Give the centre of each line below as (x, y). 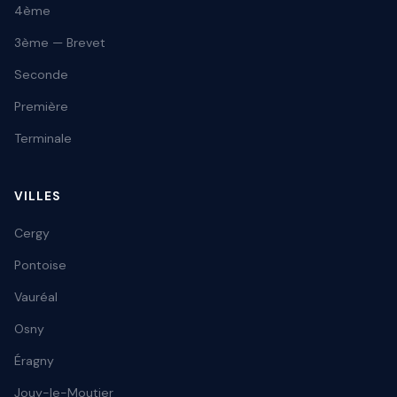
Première (41, 107)
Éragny (34, 361)
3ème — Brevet (60, 43)
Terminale (43, 139)
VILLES (38, 197)
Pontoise (40, 265)
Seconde (41, 75)
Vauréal (36, 297)
